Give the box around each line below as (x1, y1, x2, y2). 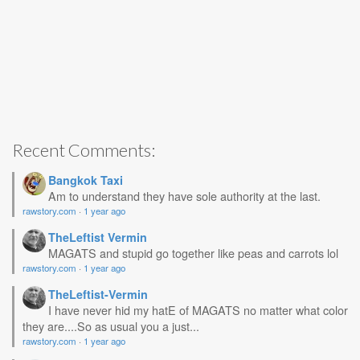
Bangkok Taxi (48, 171, 123, 188)
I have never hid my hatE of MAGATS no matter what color (48, 301, 348, 318)
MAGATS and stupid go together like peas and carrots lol (48, 243, 338, 261)
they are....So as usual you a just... (22, 317, 199, 334)
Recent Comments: (12, 138, 155, 161)
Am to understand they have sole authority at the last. (48, 186, 321, 204)
